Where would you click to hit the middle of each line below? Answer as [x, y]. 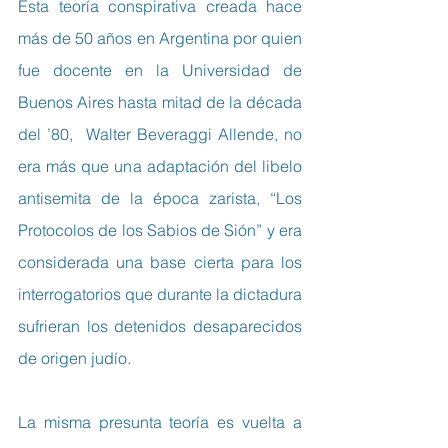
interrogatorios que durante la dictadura [160, 293]
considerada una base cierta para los [160, 261]
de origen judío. [74, 357]
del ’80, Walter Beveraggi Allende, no [160, 133]
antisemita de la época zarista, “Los [160, 197]
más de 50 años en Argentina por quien [160, 37]
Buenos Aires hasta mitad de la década [160, 101]
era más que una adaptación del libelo [160, 165]
